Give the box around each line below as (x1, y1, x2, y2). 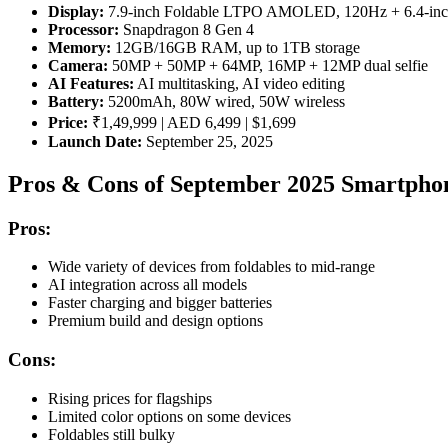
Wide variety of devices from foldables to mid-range (48, 258, 375, 276)
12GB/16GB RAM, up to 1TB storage (111, 38, 360, 56)
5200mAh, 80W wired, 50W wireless (104, 92, 345, 110)
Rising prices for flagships (48, 389, 212, 407)
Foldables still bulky (48, 425, 175, 443)
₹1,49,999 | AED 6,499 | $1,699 (88, 113, 296, 131)
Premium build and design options (48, 312, 263, 330)
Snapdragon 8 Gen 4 (119, 20, 254, 38)
